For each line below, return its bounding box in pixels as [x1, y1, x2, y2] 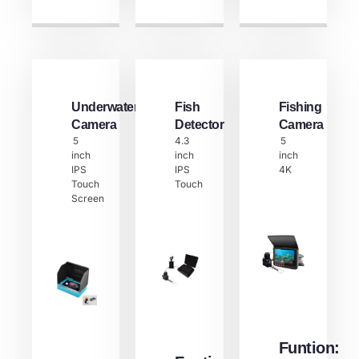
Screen [71, 192, 104, 204]
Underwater [71, 99, 138, 114]
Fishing [278, 99, 322, 114]
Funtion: [278, 338, 340, 357]
